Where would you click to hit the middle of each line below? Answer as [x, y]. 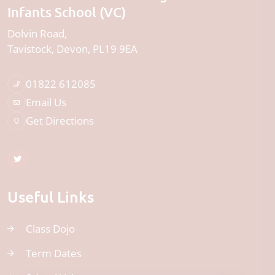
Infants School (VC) [67, 12]
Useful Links [56, 196]
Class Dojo [50, 229]
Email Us [46, 102]
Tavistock [29, 49]
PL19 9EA [115, 49]
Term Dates [54, 253]
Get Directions [60, 121]
